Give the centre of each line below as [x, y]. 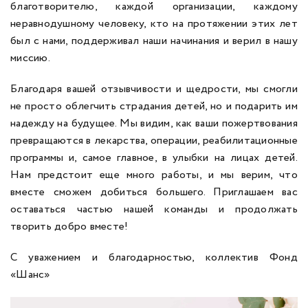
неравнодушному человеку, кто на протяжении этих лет [154, 24]
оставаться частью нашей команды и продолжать [154, 209]
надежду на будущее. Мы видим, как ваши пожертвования [154, 123]
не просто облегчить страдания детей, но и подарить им [154, 106]
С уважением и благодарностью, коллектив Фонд [154, 257]
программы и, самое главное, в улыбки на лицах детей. [154, 158]
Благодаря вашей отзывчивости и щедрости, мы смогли [154, 89]
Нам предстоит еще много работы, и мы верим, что [154, 175]
